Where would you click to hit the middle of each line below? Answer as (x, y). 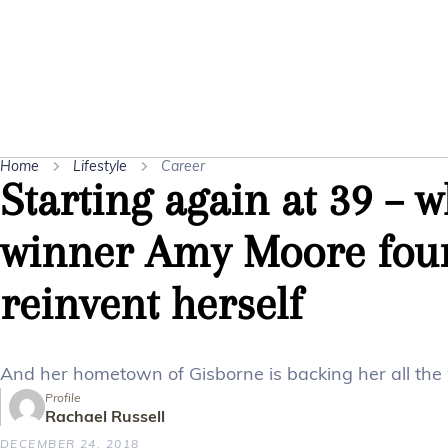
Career (183, 165)
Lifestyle (100, 165)
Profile (63, 398)
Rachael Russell (105, 416)
